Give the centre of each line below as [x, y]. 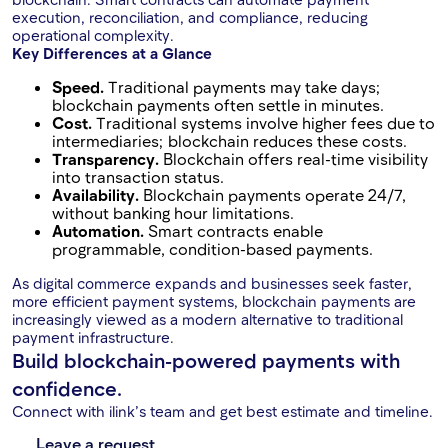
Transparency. [105, 159]
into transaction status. [138, 177]
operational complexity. [93, 35]
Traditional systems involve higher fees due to [263, 123]
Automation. [98, 231]
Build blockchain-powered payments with [206, 360]
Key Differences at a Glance [112, 53]
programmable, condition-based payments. [212, 249]
